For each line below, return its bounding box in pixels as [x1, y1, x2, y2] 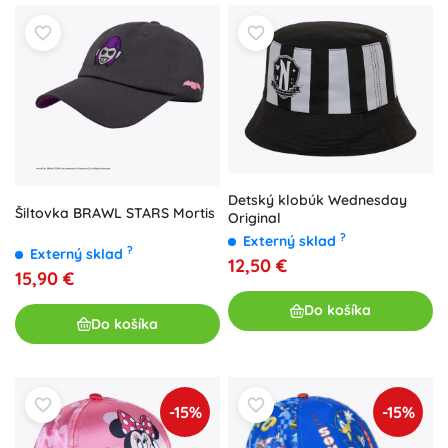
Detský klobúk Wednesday [228, 190, 407, 209]
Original [228, 208, 281, 227]
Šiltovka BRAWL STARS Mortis [15, 204, 215, 223]
